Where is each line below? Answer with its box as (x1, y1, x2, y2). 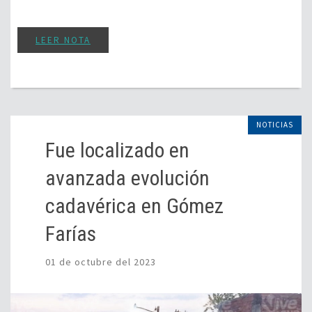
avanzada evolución (45, 165, 210, 190)
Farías (45, 221, 96, 246)
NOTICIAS (256, 119, 293, 130)
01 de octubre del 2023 (45, 255, 156, 268)
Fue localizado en (45, 137, 189, 162)
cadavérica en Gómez (45, 193, 224, 218)
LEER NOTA (36, 33, 91, 46)
